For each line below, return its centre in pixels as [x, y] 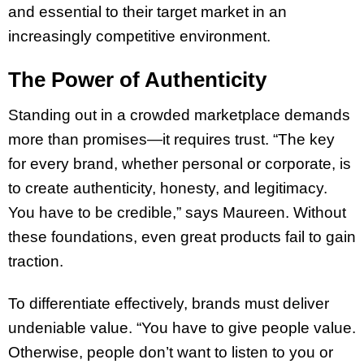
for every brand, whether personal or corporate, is [180, 163]
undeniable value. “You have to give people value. [182, 328]
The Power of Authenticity [137, 79]
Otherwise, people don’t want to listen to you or [171, 353]
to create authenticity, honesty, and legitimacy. [168, 188]
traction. [36, 261]
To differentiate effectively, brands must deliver [169, 304]
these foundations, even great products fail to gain [182, 236]
